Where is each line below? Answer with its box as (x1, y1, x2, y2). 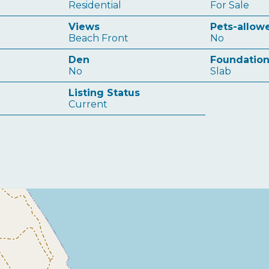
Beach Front (68, 32, 128, 44)
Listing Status (68, 87, 140, 98)
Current (68, 98, 107, 110)
